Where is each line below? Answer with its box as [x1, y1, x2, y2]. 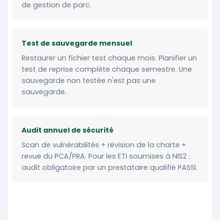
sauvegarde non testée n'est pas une [22, 76, 156, 86]
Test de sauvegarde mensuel [22, 38, 132, 49]
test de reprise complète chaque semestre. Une [22, 64, 192, 75]
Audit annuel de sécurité [22, 125, 113, 136]
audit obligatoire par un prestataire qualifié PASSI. [22, 163, 197, 173]
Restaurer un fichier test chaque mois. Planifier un [22, 53, 197, 63]
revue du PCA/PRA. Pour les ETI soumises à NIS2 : [22, 151, 190, 162]
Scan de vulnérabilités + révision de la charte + [22, 140, 186, 150]
